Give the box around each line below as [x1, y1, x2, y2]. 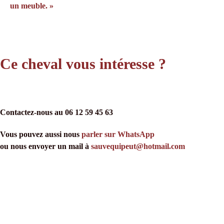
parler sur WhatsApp [81, 130, 154, 138]
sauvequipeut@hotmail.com [91, 142, 185, 150]
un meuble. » [10, 1, 53, 10]
